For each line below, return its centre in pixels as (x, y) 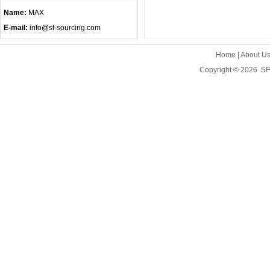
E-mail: (17, 28)
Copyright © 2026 (230, 70)
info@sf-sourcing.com (65, 28)
